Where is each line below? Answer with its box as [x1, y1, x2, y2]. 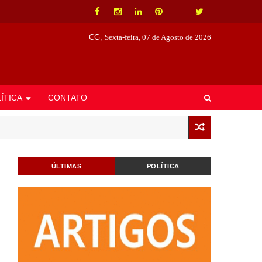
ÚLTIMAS [51, 163, 82, 170]
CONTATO [48, 93, 87, 102]
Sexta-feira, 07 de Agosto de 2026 [105, 33, 211, 42]
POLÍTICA [146, 163, 180, 170]
